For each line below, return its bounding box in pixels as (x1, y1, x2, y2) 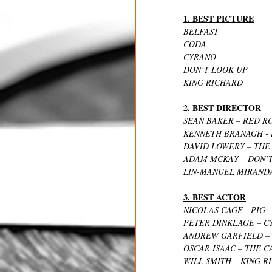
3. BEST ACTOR (183, 191, 246, 204)
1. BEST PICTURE (183, 12, 254, 25)
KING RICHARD (183, 76, 243, 89)
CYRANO (183, 51, 216, 63)
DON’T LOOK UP (183, 64, 248, 76)
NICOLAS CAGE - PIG (183, 204, 265, 216)
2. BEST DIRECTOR (183, 101, 261, 115)
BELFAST (183, 25, 219, 38)
